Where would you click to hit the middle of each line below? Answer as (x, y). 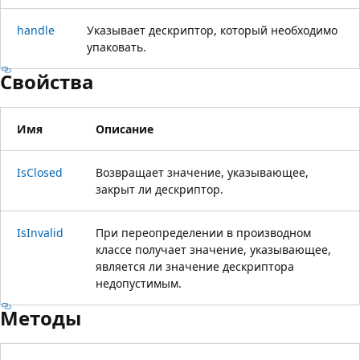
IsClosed (40, 172)
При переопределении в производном (203, 232)
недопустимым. (139, 283)
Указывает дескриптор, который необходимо (212, 30)
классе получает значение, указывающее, (213, 249)
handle (36, 30)
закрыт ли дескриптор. (160, 189)
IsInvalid (40, 232)
